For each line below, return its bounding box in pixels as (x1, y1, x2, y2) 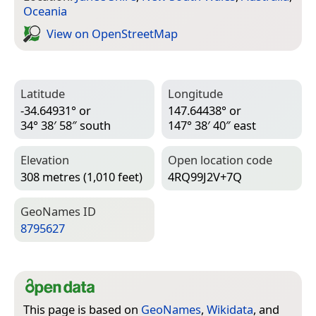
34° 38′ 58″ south (20, 117, 111, 134)
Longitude (168, 85, 223, 102)
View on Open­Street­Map (47, 25, 178, 42)
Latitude (20, 85, 65, 102)
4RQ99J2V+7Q (168, 169, 242, 186)
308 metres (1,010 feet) (20, 169, 142, 186)
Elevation (20, 151, 69, 168)
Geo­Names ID (20, 202, 96, 219)
